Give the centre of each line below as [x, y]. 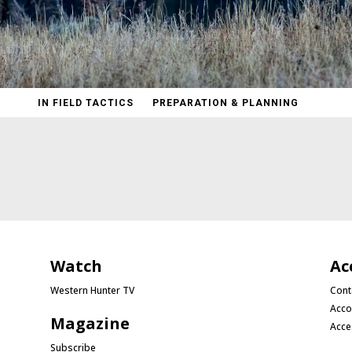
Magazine [90, 323]
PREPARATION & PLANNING [225, 103]
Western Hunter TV [93, 290]
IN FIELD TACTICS [86, 103]
